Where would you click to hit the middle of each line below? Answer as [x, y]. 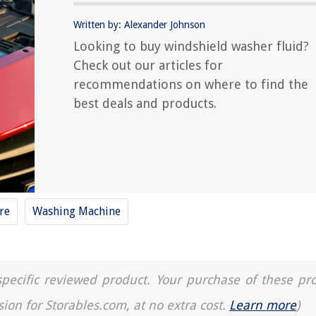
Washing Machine [77, 211]
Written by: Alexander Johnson [139, 25]
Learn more [263, 305]
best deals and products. [145, 103]
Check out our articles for [148, 65]
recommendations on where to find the [191, 84]
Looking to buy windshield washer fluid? [191, 46]
